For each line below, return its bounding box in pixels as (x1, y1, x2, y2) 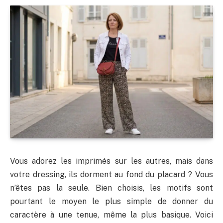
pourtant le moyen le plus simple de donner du (10, 196, 213, 206)
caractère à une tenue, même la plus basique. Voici (10, 210, 213, 220)
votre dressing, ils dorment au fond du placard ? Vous (10, 169, 213, 179)
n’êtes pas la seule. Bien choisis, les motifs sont (10, 183, 213, 193)
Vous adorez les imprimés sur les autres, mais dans (10, 156, 213, 166)
